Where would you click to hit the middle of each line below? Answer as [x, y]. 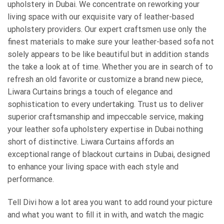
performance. [31, 179]
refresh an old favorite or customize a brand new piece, [105, 79]
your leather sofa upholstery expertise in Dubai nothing [105, 129]
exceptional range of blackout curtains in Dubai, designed [109, 154]
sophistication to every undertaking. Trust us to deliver [105, 104]
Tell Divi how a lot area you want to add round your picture [110, 202]
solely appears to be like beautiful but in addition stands [108, 54]
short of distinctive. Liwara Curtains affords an [91, 142]
